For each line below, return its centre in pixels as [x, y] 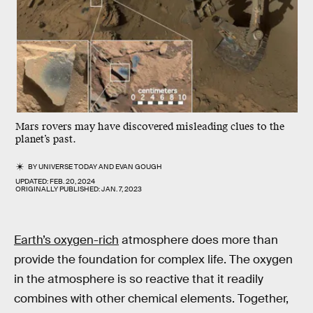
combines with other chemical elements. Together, [151, 299]
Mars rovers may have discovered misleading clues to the [150, 127]
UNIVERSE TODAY [68, 167]
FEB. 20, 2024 [72, 181]
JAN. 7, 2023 [122, 189]
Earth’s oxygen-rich [66, 240]
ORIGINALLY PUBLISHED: [58, 189]
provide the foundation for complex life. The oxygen [153, 260]
